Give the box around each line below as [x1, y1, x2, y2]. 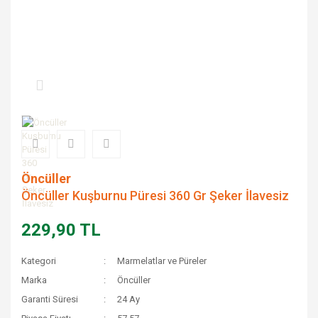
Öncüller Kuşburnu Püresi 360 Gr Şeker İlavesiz [21, 188, 289, 203]
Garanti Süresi [21, 294, 78, 305]
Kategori [21, 256, 56, 266]
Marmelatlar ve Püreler [117, 256, 207, 266]
